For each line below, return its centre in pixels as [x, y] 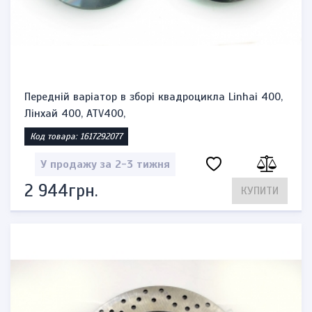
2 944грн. [61, 190]
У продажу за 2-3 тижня [105, 164]
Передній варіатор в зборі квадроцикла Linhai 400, [154, 97]
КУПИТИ [260, 191]
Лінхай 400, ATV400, [75, 114]
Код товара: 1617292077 [76, 136]
